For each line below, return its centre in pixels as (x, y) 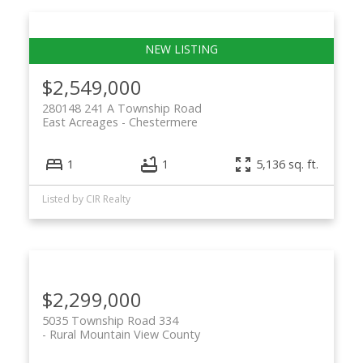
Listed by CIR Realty (86, 199)
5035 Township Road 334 (110, 320)
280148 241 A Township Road (122, 108)
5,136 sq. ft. (288, 164)
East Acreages (80, 122)
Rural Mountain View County (124, 334)
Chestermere (163, 122)
